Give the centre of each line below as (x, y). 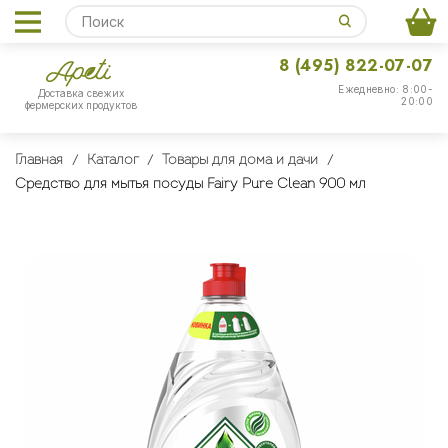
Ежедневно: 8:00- (385, 89)
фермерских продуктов (81, 105)
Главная (39, 160)
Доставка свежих (81, 93)
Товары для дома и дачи (240, 160)
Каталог (112, 160)
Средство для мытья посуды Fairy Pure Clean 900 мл (190, 184)
